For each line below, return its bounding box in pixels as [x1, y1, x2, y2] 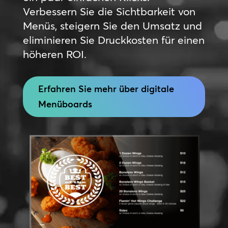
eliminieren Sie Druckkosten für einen [22, 33, 205, 46]
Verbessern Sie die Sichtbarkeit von [22, 4, 195, 18]
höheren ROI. [22, 47, 87, 61]
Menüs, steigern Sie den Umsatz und [22, 18, 202, 32]
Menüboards [38, 98, 92, 110]
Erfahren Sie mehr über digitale [38, 82, 174, 95]
